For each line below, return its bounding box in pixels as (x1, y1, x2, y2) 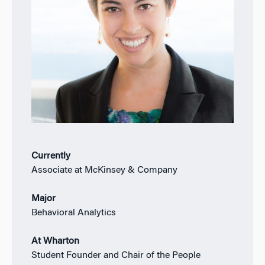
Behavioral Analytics (31, 208, 116, 218)
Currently (31, 151, 70, 161)
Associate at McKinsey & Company (31, 165, 177, 175)
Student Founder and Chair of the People (31, 250, 201, 260)
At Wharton (31, 236, 79, 246)
